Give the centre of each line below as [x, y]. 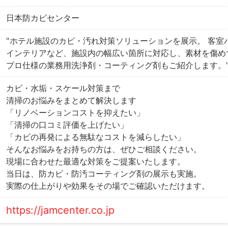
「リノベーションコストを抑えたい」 [75, 112]
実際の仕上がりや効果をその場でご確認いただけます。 [108, 186]
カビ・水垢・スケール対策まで [63, 88]
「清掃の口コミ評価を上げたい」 [67, 124]
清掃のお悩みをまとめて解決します [71, 100]
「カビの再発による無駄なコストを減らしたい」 [96, 137]
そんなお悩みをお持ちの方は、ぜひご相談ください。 [104, 149]
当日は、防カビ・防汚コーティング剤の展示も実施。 [104, 173]
